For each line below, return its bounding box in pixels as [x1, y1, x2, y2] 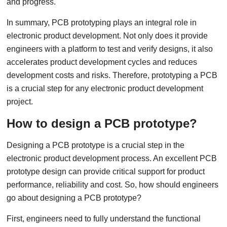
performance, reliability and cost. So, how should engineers [7, 180, 219, 189]
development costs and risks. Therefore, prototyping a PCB [7, 71, 218, 80]
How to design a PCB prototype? [7, 117, 198, 130]
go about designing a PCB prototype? [7, 194, 142, 202]
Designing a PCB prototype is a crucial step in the [7, 141, 185, 149]
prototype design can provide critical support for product [7, 167, 205, 176]
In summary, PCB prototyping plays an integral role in [7, 18, 197, 27]
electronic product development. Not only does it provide [7, 31, 208, 40]
